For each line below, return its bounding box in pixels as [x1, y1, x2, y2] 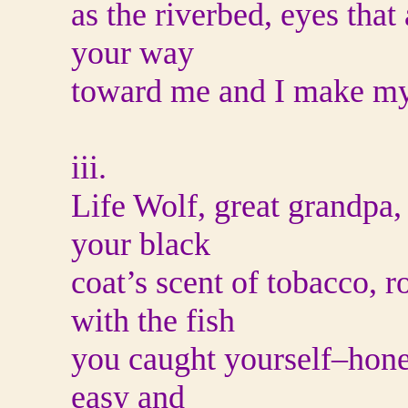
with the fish [71, 302, 235, 339]
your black [71, 226, 210, 262]
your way [71, 35, 194, 71]
